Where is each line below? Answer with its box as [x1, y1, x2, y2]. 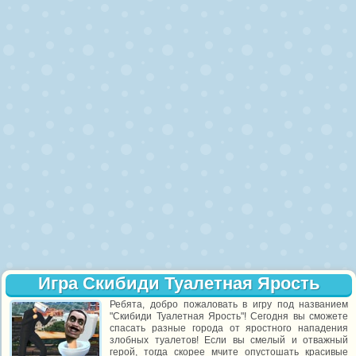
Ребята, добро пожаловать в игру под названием [110, 299, 349, 310]
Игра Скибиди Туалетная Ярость [38, 273, 321, 293]
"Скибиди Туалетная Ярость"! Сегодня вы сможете [110, 311, 349, 322]
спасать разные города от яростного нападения [110, 323, 349, 334]
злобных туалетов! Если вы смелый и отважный [110, 335, 349, 346]
